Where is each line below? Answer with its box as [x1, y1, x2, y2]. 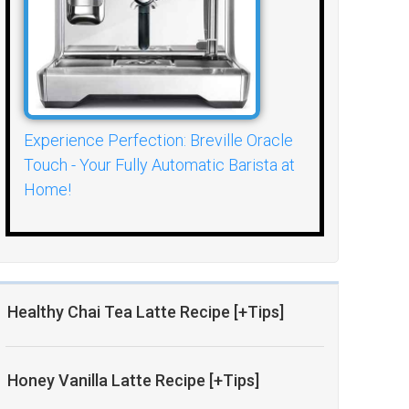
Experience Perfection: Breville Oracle [24, 131, 294, 151]
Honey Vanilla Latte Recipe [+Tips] [7, 371, 260, 391]
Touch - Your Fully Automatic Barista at [24, 155, 296, 175]
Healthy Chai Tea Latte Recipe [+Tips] [7, 302, 285, 322]
